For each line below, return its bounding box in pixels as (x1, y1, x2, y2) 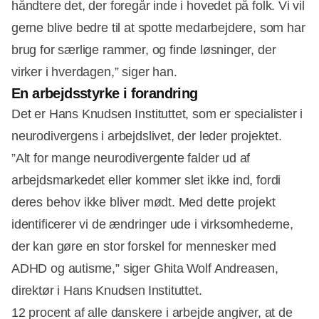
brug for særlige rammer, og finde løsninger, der (11, 43, 276, 58)
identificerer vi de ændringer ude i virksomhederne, (11, 217, 293, 232)
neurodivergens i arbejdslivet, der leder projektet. (11, 129, 282, 144)
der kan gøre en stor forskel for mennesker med (11, 239, 276, 254)
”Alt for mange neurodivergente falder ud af (11, 151, 251, 166)
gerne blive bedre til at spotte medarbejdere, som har (11, 21, 305, 36)
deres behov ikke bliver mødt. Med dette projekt (11, 195, 276, 210)
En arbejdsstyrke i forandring (11, 85, 198, 102)
